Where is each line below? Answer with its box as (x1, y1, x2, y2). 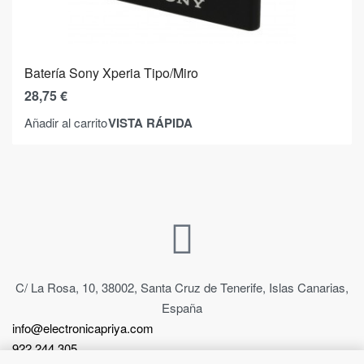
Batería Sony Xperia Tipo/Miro (24, 63, 198, 82)
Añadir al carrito (24, 114, 107, 132)
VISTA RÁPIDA (108, 113, 193, 132)
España (162, 298, 202, 316)
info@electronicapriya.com (12, 318, 154, 336)
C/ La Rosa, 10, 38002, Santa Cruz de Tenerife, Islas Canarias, (15, 278, 349, 296)
